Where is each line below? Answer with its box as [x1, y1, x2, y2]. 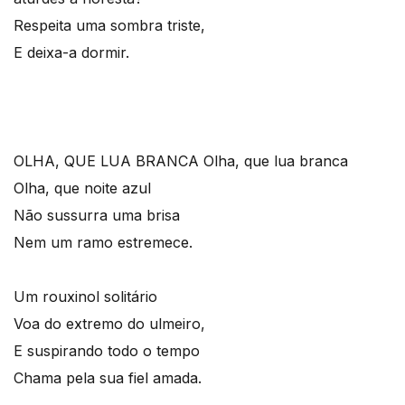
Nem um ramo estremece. [14, 233, 193, 251]
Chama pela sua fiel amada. [14, 369, 202, 387]
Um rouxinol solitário [14, 287, 157, 306]
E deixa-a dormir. [14, 43, 129, 61]
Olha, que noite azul [14, 179, 151, 197]
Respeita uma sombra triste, [14, 16, 205, 34]
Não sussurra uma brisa [14, 206, 180, 224]
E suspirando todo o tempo [14, 342, 200, 360]
